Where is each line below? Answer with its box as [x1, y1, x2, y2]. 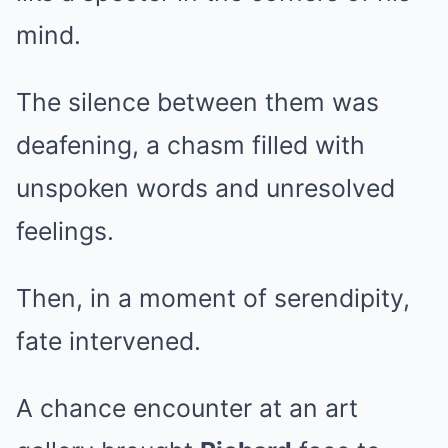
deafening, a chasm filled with [16, 130, 365, 161]
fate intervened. [16, 326, 201, 357]
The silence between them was [16, 87, 379, 118]
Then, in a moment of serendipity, [16, 283, 410, 314]
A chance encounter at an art [16, 393, 358, 424]
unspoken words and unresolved [16, 173, 395, 204]
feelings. [16, 216, 114, 247]
